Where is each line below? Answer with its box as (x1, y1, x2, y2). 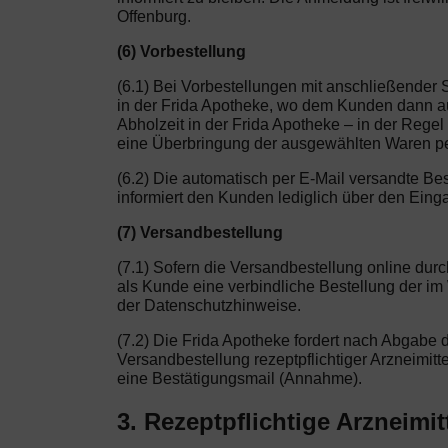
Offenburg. (117, 7, 191, 25)
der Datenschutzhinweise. (117, 296, 301, 314)
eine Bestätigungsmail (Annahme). (117, 369, 362, 387)
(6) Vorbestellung (117, 42, 246, 60)
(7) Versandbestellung (117, 223, 283, 241)
